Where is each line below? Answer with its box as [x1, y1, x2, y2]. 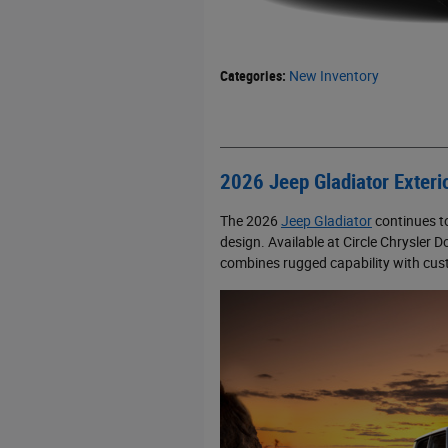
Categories [220, 67, 282, 84]
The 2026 [220, 213, 281, 230]
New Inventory [289, 67, 379, 84]
